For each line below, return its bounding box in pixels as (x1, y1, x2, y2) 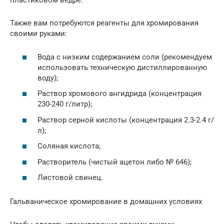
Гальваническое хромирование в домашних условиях (10, 197, 202, 206)
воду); (37, 73, 58, 82)
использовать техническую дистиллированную (37, 62, 207, 72)
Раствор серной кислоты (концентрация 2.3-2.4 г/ (37, 115, 214, 124)
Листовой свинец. (37, 173, 103, 182)
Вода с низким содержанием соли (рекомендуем (37, 52, 212, 61)
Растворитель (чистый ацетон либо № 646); (37, 157, 191, 166)
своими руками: (10, 29, 67, 38)
